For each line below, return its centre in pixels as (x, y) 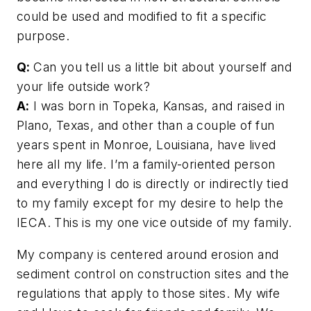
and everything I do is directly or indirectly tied (152, 184)
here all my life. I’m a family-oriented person (146, 165)
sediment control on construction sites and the (153, 274)
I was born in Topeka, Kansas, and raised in (157, 106)
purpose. (43, 35)
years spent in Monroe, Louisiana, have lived (146, 145)
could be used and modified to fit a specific (142, 16)
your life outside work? (84, 87)
